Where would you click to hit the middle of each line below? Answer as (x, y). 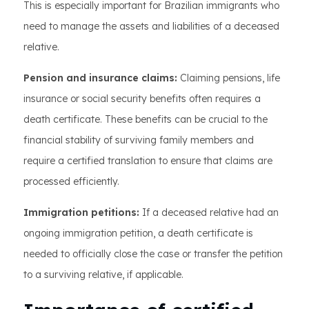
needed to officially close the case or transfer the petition (153, 254)
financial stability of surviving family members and (139, 140)
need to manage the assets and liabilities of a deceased (151, 26)
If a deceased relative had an (209, 212)
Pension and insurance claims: (100, 78)
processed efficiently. (71, 181)
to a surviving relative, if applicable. (103, 275)
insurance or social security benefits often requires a (142, 99)
